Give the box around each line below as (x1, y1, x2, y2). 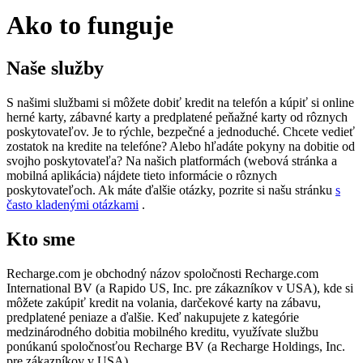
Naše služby (6, 58, 104, 79)
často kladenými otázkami (6, 197, 139, 211)
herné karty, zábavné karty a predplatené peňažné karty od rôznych (6, 109, 348, 124)
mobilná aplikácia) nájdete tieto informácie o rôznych (6, 168, 277, 182)
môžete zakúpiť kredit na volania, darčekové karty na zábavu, (6, 295, 321, 310)
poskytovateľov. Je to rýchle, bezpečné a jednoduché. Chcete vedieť (6, 124, 355, 139)
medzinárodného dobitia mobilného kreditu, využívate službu (6, 324, 318, 339)
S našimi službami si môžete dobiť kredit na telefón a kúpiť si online (6, 95, 354, 109)
